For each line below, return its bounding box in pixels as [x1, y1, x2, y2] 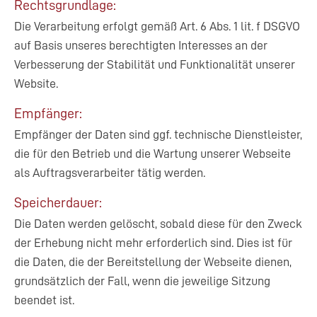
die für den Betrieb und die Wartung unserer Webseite [14, 147, 291, 160]
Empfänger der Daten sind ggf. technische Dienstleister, [14, 128, 302, 141]
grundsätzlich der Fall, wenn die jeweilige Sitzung [14, 275, 270, 287]
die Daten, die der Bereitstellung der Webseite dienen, [14, 255, 292, 268]
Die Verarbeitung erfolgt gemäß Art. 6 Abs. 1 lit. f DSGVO [14, 20, 300, 33]
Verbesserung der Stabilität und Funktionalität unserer [14, 58, 295, 71]
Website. [14, 77, 58, 90]
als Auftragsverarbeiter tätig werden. [14, 166, 205, 179]
